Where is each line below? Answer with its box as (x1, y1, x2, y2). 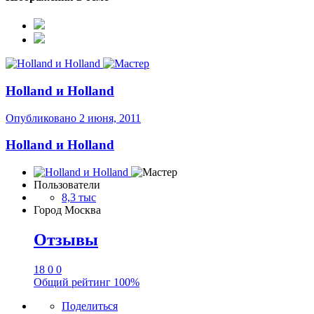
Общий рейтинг (34, 275, 114, 288)
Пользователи (34, 179, 100, 191)
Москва (64, 204, 101, 217)
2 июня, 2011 (79, 111, 141, 124)
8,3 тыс (62, 191, 96, 204)
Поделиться (62, 299, 118, 312)
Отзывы (34, 231, 98, 249)
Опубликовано (6, 111, 79, 124)
